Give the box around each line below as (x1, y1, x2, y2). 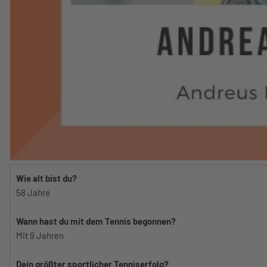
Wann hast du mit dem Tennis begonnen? (16, 216, 176, 227)
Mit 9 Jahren (16, 230, 64, 241)
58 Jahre (16, 187, 50, 198)
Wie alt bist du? (16, 173, 77, 184)
